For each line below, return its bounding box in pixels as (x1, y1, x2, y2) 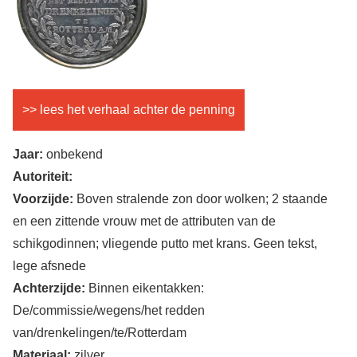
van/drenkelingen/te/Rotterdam (13, 326, 186, 340)
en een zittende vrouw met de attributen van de (13, 214, 276, 229)
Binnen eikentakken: (85, 281, 204, 296)
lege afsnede (13, 259, 86, 273)
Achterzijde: (13, 281, 85, 296)
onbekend (43, 147, 103, 162)
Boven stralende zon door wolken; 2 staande (73, 192, 328, 206)
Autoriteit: (13, 170, 73, 184)
